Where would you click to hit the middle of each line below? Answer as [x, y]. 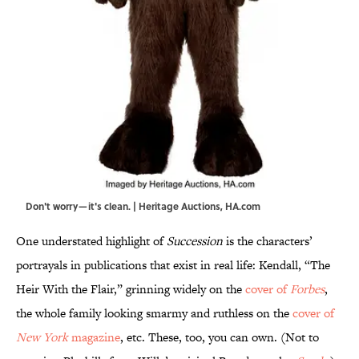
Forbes [307, 289]
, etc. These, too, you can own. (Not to [220, 337]
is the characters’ [268, 241]
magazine [94, 337]
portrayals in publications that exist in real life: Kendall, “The [173, 265]
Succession [195, 241]
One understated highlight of [91, 241]
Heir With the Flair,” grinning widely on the [131, 289]
